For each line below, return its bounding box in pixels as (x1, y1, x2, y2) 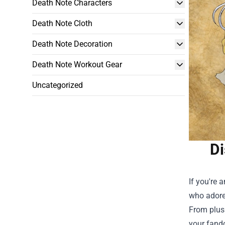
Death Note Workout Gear (32, 60, 122, 69)
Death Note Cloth (32, 19, 92, 28)
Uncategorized (32, 80, 83, 90)
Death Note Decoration (32, 39, 113, 49)
